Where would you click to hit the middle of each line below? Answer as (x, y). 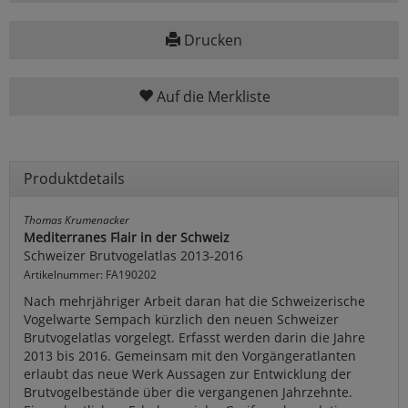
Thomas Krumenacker (76, 220)
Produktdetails (74, 179)
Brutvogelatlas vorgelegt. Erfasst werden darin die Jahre (194, 338)
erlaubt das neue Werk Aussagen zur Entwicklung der (188, 374)
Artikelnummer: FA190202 (90, 275)
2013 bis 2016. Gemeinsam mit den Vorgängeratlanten (190, 356)
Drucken (211, 41)
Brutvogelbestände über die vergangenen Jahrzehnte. (188, 393)
